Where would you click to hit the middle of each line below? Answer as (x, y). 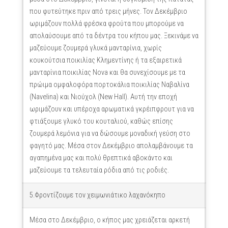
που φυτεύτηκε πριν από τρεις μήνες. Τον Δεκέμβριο (108, 11)
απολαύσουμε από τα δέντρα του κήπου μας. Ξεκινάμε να (114, 36)
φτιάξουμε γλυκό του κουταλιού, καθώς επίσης (101, 121)
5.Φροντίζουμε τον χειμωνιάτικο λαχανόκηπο (97, 195)
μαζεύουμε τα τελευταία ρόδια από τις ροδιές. (99, 170)
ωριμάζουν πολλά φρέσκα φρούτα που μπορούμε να (106, 24)
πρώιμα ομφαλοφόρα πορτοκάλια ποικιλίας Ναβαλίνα (109, 85)
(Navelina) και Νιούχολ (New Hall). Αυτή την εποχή (103, 97)
